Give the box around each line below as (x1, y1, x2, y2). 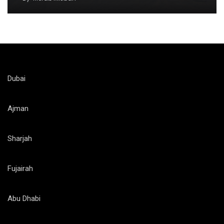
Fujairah (7, 164, 33, 173)
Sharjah (7, 134, 32, 143)
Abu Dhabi (7, 194, 40, 203)
